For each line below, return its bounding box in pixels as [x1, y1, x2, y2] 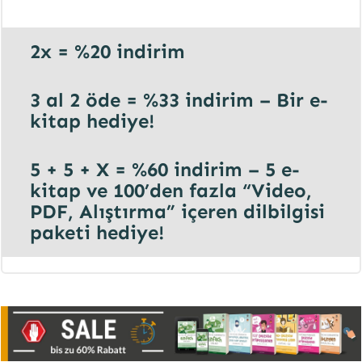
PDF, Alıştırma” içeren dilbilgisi [30, 200, 325, 224]
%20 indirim [74, 40, 185, 64]
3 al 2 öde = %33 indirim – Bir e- [30, 88, 328, 112]
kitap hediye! [30, 109, 155, 133]
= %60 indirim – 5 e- [115, 158, 300, 182]
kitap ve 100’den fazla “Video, [30, 179, 312, 203]
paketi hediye [30, 221, 158, 245]
